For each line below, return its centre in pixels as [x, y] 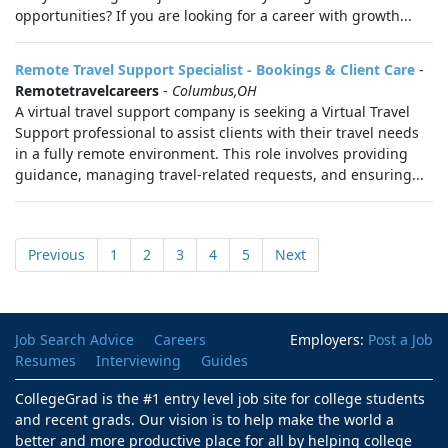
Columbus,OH [214, 90]
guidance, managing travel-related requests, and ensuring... [219, 174]
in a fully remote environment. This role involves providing [211, 153]
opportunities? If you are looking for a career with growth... [213, 15]
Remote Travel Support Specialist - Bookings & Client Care [215, 69]
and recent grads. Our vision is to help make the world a [204, 419]
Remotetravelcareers [87, 90]
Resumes [45, 360]
